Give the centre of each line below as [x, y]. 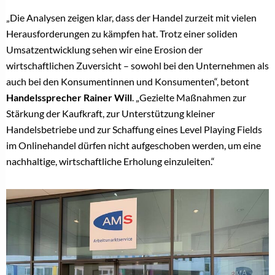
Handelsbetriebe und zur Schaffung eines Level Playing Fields [134, 129]
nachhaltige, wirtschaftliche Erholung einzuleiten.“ [110, 161]
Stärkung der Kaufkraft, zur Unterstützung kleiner [110, 113]
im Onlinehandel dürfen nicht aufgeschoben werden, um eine [134, 145]
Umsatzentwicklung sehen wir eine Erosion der [104, 49]
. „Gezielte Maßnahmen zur [189, 97]
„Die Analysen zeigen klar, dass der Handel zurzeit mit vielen [131, 17]
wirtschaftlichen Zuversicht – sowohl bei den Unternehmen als [137, 65]
